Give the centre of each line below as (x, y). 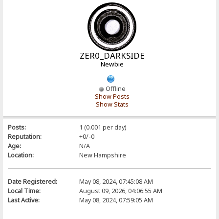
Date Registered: (33, 181)
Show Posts (112, 96)
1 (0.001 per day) (102, 127)
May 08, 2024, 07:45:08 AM (116, 181)
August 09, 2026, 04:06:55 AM (120, 191)
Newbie (112, 64)
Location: (21, 155)
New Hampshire (102, 155)
